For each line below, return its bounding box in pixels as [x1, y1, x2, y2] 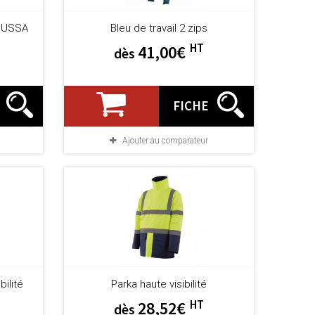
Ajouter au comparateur [122, 135, 208, 146]
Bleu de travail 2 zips [110, 21, 207, 34]
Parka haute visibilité [110, 278, 207, 291]
